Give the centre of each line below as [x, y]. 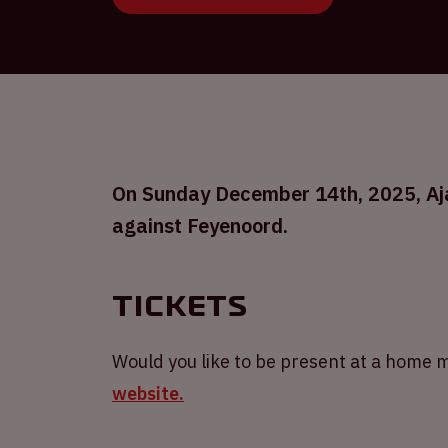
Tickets [179, 306]
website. [148, 393]
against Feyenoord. [200, 225]
